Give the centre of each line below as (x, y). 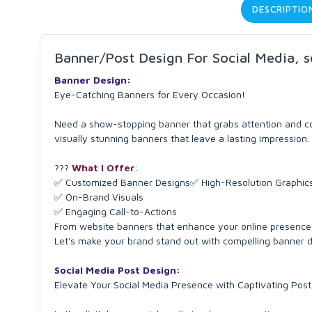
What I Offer (102, 167)
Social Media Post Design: (117, 270)
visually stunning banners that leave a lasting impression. (182, 138)
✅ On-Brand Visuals (99, 197)
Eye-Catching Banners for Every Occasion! (150, 94)
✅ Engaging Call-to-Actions (116, 211)
